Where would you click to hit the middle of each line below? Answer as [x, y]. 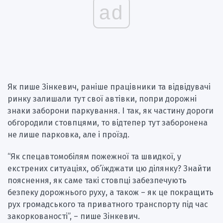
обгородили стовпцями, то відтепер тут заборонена [108, 122]
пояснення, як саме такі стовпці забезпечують [97, 180]
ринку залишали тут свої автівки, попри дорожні [102, 99]
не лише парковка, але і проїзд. [68, 134]
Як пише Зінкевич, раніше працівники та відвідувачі [109, 87]
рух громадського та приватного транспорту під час [108, 204]
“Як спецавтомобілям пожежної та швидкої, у [94, 156]
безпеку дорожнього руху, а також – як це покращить [111, 192]
